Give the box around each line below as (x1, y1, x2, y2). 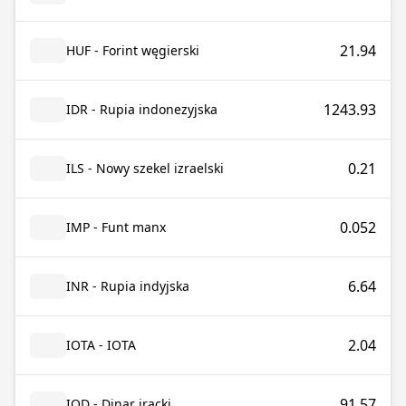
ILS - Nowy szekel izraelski (66, 159, 224, 177)
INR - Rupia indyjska (66, 277, 189, 295)
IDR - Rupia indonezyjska (66, 101, 217, 118)
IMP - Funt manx (66, 218, 166, 236)
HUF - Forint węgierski (66, 42, 199, 59)
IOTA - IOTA (66, 336, 136, 353)
